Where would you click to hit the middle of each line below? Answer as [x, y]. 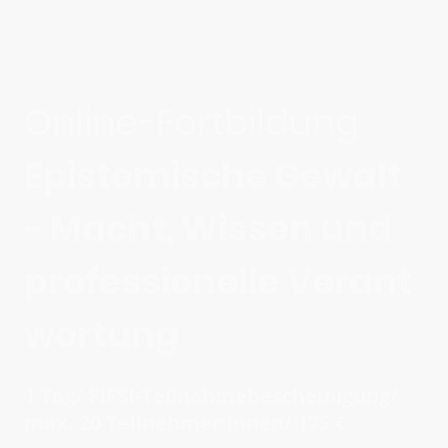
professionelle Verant [218, 281]
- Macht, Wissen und [208, 228]
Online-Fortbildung [191, 122]
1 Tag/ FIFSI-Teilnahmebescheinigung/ [211, 395]
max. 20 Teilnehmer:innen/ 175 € [185, 422]
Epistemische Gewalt [213, 175]
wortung [101, 334]
